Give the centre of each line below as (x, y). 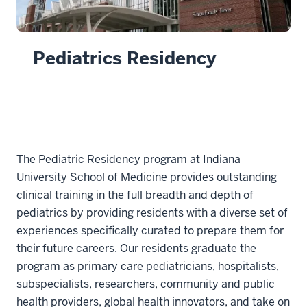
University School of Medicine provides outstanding (147, 177)
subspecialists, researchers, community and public (146, 284)
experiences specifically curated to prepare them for (150, 231)
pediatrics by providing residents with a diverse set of (152, 213)
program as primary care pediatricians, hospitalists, (148, 267)
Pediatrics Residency (125, 59)
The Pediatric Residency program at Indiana (128, 160)
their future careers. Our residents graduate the (136, 249)
